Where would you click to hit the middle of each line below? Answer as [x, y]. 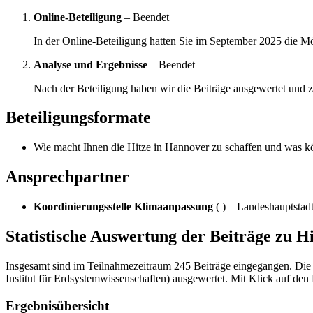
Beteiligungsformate [78, 118]
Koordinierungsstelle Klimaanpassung [123, 207]
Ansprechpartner [67, 177]
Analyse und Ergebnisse [90, 64]
